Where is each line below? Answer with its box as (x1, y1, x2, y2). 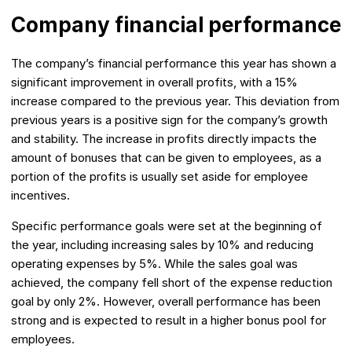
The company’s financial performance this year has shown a (11, 56, 336, 71)
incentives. (11, 188, 70, 203)
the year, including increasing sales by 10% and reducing (11, 237, 313, 253)
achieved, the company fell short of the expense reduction (11, 275, 332, 291)
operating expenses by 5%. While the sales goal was (11, 256, 298, 272)
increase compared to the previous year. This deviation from (11, 93, 339, 109)
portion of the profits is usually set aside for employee (11, 169, 308, 185)
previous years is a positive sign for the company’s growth (11, 112, 328, 128)
